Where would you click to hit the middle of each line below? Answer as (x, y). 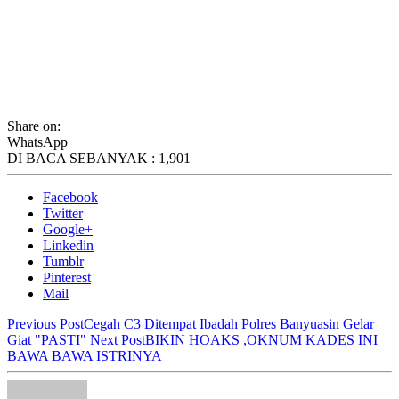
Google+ (68, 229)
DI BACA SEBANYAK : (83, 158)
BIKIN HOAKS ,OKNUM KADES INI (261, 339)
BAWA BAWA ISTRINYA (85, 355)
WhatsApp (37, 142)
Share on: (34, 126)
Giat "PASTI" (47, 339)
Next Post (118, 339)
